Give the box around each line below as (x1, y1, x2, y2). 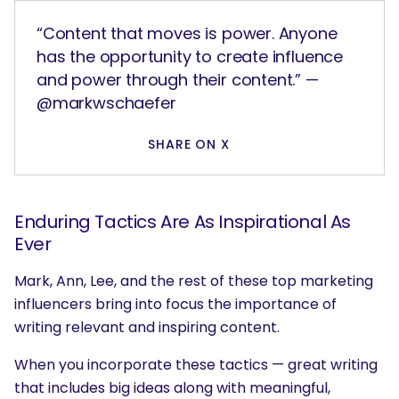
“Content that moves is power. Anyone (37, 22, 338, 45)
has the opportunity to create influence (37, 45, 343, 69)
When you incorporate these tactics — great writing (14, 354, 378, 376)
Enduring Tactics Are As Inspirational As (14, 209, 352, 235)
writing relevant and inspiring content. (14, 317, 280, 338)
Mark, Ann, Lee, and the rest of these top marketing (14, 271, 373, 292)
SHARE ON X (147, 135, 231, 154)
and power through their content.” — (37, 69, 319, 92)
